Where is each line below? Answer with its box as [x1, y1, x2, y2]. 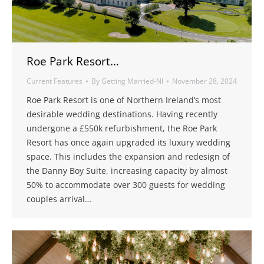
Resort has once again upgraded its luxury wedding [27, 137, 230, 148]
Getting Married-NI [101, 76, 163, 87]
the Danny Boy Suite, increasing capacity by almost [27, 165, 227, 177]
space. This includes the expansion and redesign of [27, 151, 230, 163]
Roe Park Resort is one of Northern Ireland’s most [27, 94, 221, 106]
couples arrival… [27, 193, 91, 205]
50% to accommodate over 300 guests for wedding [27, 179, 225, 191]
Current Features [27, 76, 82, 87]
